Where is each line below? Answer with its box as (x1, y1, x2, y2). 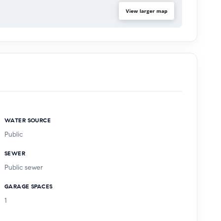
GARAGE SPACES (4, 182, 53, 190)
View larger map (126, 7, 167, 14)
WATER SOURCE (4, 116, 51, 124)
